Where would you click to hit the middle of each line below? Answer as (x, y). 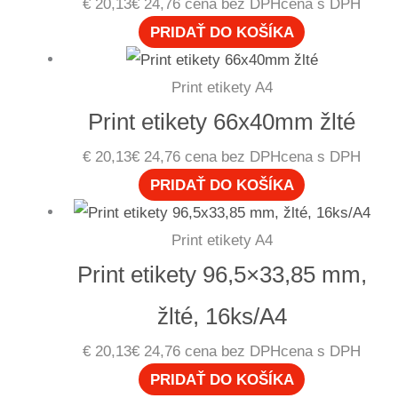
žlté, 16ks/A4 (222, 317)
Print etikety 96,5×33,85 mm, (222, 275)
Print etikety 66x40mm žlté (222, 122)
